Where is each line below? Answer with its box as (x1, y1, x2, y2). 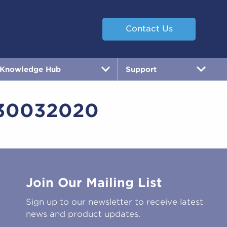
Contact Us (125, 24, 173, 34)
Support (125, 64, 157, 73)
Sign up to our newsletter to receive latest (26, 197, 204, 207)
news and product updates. (26, 209, 141, 219)
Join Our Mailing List (26, 175, 163, 191)
